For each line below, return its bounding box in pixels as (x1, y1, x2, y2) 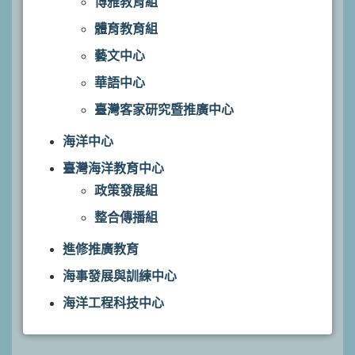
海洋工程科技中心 (63, 296, 164, 310)
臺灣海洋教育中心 (63, 162, 164, 175)
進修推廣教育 (63, 242, 139, 256)
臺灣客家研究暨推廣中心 (94, 103, 234, 116)
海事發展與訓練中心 (63, 269, 177, 283)
